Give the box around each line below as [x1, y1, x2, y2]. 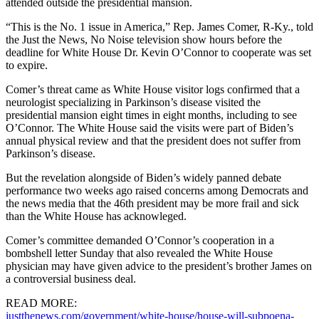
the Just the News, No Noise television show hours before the [6, 33, 282, 46]
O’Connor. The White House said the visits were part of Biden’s [6, 121, 293, 134]
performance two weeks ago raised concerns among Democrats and [6, 184, 308, 197]
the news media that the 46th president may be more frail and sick [6, 197, 299, 209]
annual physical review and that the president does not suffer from [6, 134, 300, 147]
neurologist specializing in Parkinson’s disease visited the [6, 95, 261, 108]
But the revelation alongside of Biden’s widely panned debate [6, 171, 281, 184]
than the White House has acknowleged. [6, 209, 187, 222]
